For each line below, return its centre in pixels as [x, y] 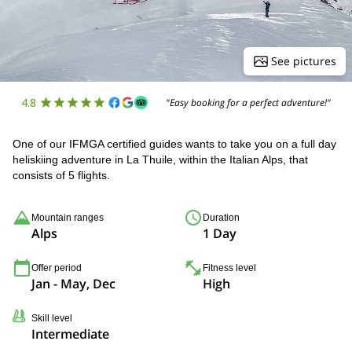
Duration [221, 218]
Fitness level [229, 268]
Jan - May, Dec [73, 284]
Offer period [57, 268]
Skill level [52, 318]
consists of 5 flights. [61, 175]
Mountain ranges [68, 218]
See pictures [304, 61]
